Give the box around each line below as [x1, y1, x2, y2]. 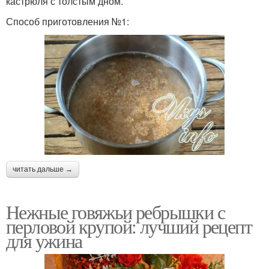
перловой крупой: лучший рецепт [6, 213, 252, 240]
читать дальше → [13, 165, 73, 174]
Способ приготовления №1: [6, 14, 129, 29]
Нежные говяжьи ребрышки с [6, 199, 225, 225]
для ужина [6, 228, 82, 254]
